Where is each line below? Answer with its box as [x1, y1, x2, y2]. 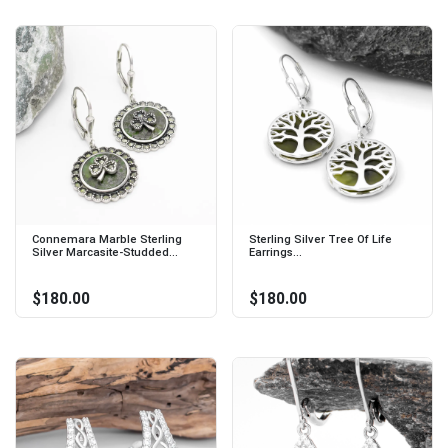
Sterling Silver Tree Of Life [248, 233, 392, 247]
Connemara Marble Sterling [32, 233, 182, 247]
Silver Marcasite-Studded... [32, 246, 178, 260]
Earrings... [248, 246, 302, 260]
